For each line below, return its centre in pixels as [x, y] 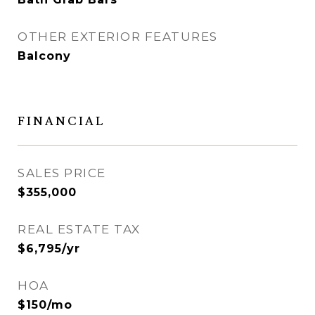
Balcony [44, 56]
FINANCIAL [61, 121]
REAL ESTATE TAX [79, 230]
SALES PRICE [62, 173]
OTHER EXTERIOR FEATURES [118, 37]
